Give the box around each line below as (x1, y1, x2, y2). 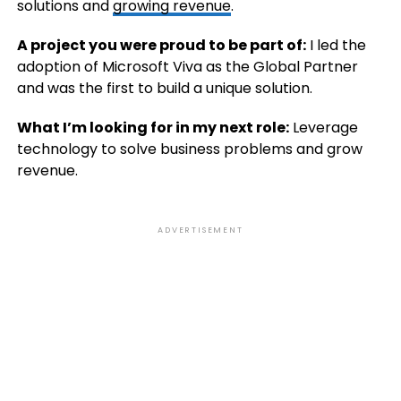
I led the (305, 35, 366, 56)
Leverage (288, 117, 358, 139)
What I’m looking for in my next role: (16, 117, 289, 139)
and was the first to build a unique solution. (16, 78, 312, 99)
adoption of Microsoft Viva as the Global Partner (16, 56, 358, 78)
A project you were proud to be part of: (16, 35, 306, 56)
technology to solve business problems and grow (16, 139, 363, 160)
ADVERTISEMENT (158, 225, 243, 236)
